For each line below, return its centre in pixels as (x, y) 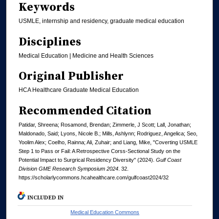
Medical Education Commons (105, 212)
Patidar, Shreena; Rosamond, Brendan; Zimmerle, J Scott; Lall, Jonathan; (105, 124)
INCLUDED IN (46, 198)
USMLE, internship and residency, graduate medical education (101, 21)
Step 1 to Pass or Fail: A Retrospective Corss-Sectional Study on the (99, 151)
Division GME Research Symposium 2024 (68, 168)
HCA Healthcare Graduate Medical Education (79, 90)
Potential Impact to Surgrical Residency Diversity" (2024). (87, 160)
